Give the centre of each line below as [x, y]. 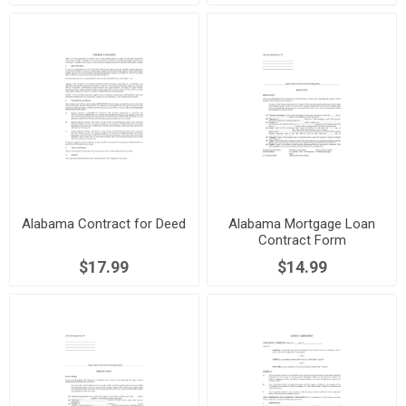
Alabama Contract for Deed [104, 223]
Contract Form [302, 240]
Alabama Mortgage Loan [302, 223]
